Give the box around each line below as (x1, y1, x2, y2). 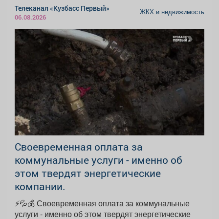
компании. (15, 179, 66, 194)
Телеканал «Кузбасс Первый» (15, 3, 109, 13)
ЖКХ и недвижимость (140, 7, 204, 17)
